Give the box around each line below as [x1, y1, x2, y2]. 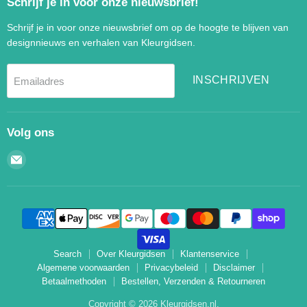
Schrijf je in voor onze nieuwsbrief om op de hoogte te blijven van [7, 21, 288, 33]
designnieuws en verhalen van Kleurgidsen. [7, 36, 195, 48]
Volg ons [7, 125, 54, 139]
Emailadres [14, 75, 64, 87]
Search [53, 248, 82, 259]
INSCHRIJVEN [193, 73, 270, 86]
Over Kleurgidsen [96, 248, 165, 259]
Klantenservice [180, 248, 239, 259]
